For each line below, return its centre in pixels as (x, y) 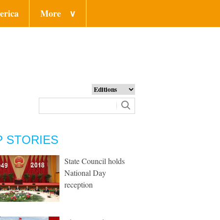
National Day (85, 173)
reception (79, 184)
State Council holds (95, 161)
